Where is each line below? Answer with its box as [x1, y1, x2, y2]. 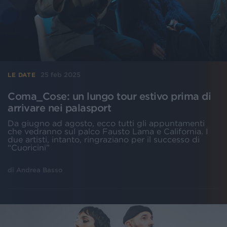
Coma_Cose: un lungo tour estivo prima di [8, 91, 211, 102]
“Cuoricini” [8, 143, 50, 153]
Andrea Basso [16, 166, 63, 174]
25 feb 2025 [41, 71, 81, 79]
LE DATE [8, 71, 36, 78]
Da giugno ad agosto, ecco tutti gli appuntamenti [8, 119, 205, 128]
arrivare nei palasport [8, 102, 111, 114]
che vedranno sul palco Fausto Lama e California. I [8, 127, 208, 136]
